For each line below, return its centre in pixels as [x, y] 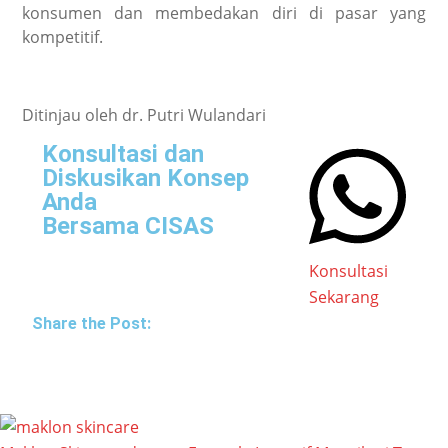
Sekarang [344, 297]
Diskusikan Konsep [146, 177]
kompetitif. [63, 36]
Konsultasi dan [123, 153]
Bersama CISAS [128, 225]
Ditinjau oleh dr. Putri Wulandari [146, 114]
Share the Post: [92, 324]
